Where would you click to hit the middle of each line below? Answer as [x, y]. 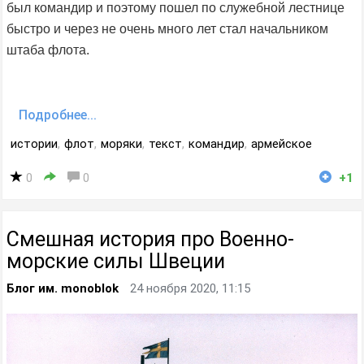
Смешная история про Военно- [150, 240]
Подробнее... [58, 115]
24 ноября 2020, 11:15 [190, 289]
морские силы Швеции [116, 262]
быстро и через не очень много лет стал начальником [167, 29]
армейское [282, 144]
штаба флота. [48, 50]
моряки [121, 144]
